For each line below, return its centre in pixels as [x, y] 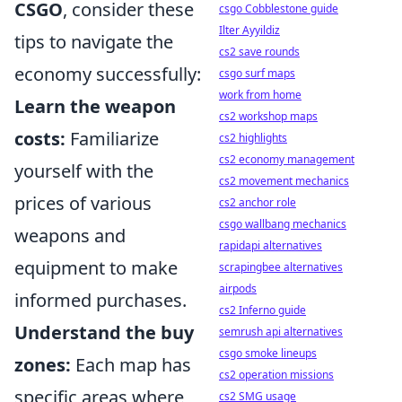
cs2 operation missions [276, 375]
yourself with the [84, 171]
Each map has [131, 365]
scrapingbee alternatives [281, 267]
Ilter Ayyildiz [249, 30]
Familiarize [112, 139]
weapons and [70, 236]
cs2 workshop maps [268, 116]
